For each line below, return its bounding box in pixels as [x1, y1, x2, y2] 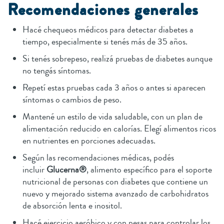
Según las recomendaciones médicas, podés [22, 151, 174, 164]
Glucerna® [46, 163, 86, 176]
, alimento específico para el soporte [86, 163, 212, 176]
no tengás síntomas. [22, 64, 93, 77]
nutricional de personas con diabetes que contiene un [22, 175, 208, 188]
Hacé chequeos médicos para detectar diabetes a [22, 23, 193, 36]
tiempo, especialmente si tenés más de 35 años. [22, 35, 189, 48]
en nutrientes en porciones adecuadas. [22, 134, 157, 147]
